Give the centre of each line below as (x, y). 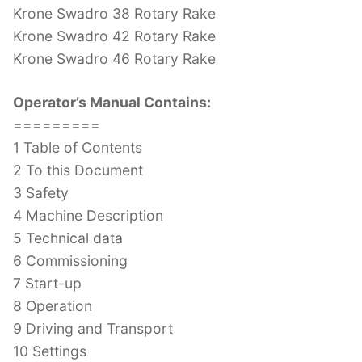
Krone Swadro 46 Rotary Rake (114, 58)
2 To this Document (78, 170)
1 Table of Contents (78, 147)
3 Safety (41, 192)
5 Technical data (68, 238)
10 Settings (50, 351)
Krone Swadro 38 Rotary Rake (114, 13)
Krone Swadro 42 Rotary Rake (114, 36)
